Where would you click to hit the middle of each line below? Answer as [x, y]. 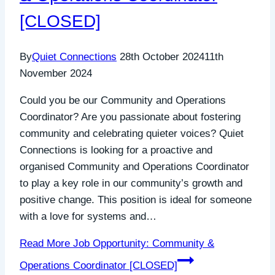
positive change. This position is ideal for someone [136, 200]
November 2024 [56, 74]
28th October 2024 [162, 57]
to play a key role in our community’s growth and [131, 184]
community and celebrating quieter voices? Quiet [132, 134]
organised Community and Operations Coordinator [134, 167]
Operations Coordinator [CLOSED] [99, 266]
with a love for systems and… [88, 217]
